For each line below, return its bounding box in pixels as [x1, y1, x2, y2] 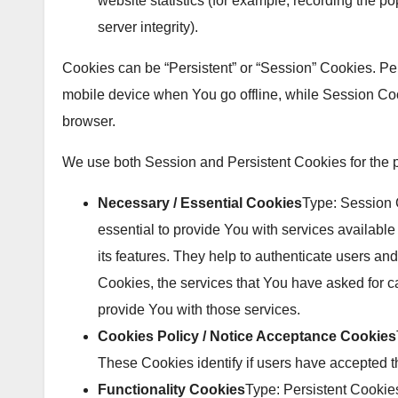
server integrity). [98, 19, 198, 35]
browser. [62, 113, 115, 129]
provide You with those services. [98, 301, 300, 317]
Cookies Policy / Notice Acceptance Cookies [98, 328, 396, 344]
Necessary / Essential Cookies [98, 195, 302, 211]
